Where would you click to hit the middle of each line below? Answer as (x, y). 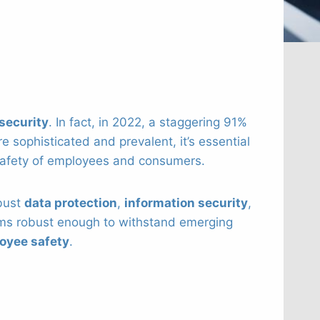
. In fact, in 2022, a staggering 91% (148, 122)
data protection (71, 202)
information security (186, 202)
